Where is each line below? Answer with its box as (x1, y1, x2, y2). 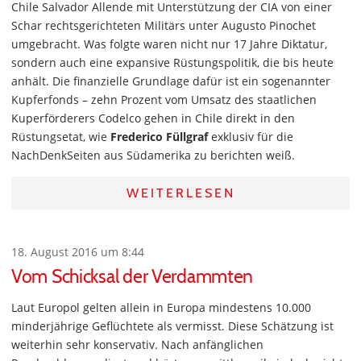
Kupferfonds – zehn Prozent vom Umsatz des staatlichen (11, 92, 317, 108)
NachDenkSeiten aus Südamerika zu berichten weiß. (11, 147, 295, 164)
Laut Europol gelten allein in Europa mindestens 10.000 (11, 300, 311, 316)
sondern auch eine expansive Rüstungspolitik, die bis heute (11, 55, 334, 71)
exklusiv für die (208, 129, 293, 145)
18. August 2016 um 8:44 (11, 244, 144, 260)
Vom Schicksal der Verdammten (11, 265, 254, 288)
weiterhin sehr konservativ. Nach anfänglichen (11, 337, 263, 353)
